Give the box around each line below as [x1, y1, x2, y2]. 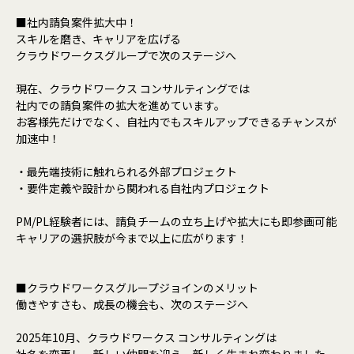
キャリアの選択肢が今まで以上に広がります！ [16, 229, 248, 246]
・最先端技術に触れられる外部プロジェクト [16, 163, 237, 179]
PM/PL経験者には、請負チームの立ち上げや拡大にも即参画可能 [16, 213, 337, 229]
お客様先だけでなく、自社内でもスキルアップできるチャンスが [16, 113, 337, 130]
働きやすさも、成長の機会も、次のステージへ [16, 296, 248, 312]
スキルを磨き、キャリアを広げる [16, 30, 181, 47]
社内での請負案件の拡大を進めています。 [16, 96, 225, 113]
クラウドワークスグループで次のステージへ [16, 47, 236, 63]
